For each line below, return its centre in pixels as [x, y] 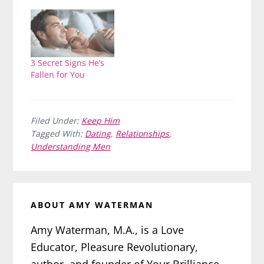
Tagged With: [58, 134]
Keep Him [101, 121]
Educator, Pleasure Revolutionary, [115, 247]
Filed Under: [56, 121]
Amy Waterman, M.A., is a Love [108, 230]
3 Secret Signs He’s [68, 63]
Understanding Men [71, 147]
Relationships [143, 134]
